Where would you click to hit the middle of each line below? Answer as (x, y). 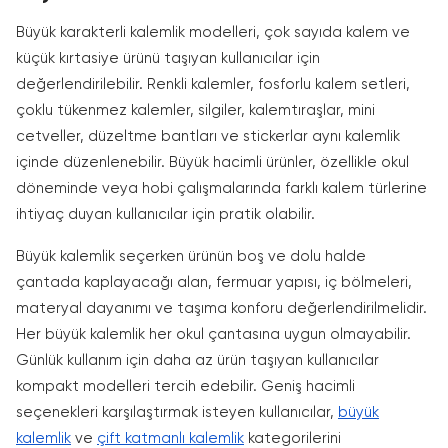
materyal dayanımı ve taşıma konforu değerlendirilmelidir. (221, 308)
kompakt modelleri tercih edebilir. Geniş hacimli (185, 386)
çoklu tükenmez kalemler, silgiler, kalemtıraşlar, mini (195, 110)
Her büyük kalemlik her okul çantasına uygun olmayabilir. (213, 334)
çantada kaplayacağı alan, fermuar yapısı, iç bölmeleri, (214, 282)
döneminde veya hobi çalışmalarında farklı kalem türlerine (221, 188)
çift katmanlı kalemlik (170, 438)
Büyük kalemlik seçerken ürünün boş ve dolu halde (191, 256)
